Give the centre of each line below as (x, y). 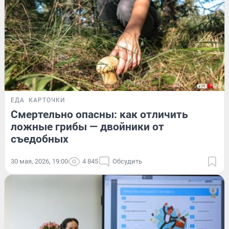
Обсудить (127, 162)
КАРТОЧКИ (47, 100)
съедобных (40, 139)
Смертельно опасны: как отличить (99, 115)
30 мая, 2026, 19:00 (39, 162)
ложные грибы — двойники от (87, 127)
